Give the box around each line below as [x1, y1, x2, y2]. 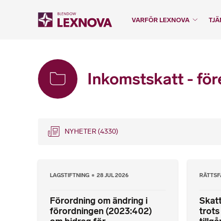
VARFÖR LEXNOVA [132, 16, 189, 24]
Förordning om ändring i [50, 195, 147, 207]
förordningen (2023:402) [50, 206, 152, 217]
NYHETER [65, 127, 98, 136]
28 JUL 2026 [97, 172, 129, 179]
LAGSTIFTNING [50, 172, 90, 179]
